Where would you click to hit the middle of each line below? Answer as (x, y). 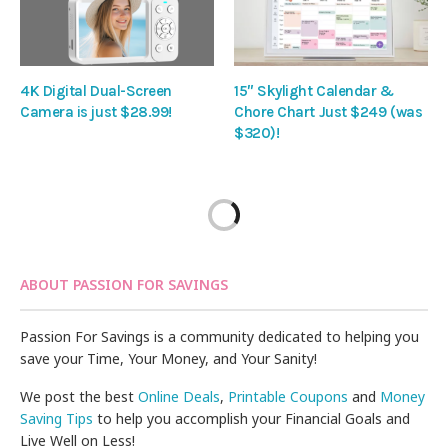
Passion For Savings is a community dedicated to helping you (220, 336)
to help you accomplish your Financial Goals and (252, 418)
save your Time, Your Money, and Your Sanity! (169, 358)
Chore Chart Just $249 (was (328, 111)
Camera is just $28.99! (96, 111)
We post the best (79, 396)
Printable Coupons (288, 396)
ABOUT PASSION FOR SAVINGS (124, 284)
